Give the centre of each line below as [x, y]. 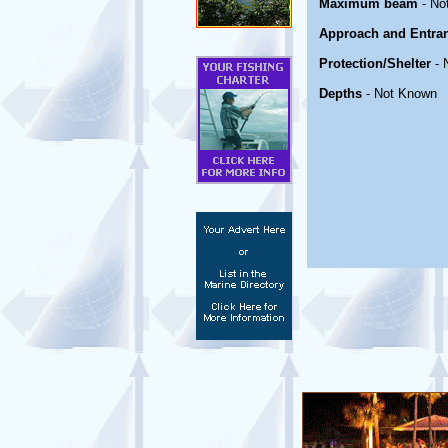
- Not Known [401, 93]
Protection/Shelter [375, 63]
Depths [342, 93]
